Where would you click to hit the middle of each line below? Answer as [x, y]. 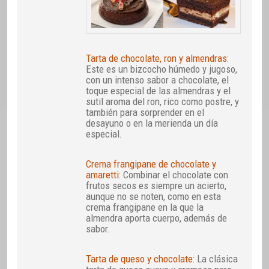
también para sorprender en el [145, 112]
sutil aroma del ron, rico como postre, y [163, 101]
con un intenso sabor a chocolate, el [158, 80]
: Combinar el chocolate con [174, 174]
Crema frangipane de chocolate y [151, 164]
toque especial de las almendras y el [159, 90]
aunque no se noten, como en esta [154, 196]
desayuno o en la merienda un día [152, 123]
